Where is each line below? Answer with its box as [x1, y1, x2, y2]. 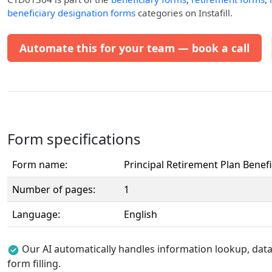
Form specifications [7, 129, 141, 149]
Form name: [12, 158, 67, 171]
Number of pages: [12, 183, 95, 196]
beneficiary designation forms [7, 7, 135, 19]
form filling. [7, 257, 61, 270]
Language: [12, 208, 60, 221]
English [124, 208, 157, 221]
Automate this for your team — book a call [19, 41, 250, 55]
